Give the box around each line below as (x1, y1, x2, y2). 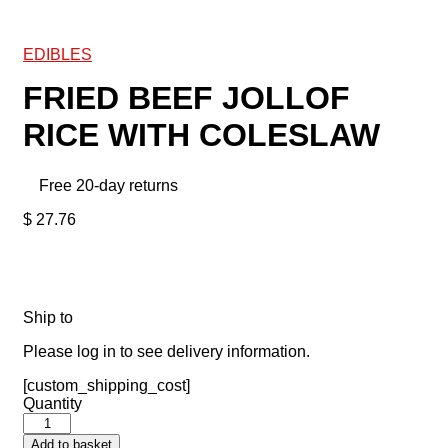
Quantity (23, 395, 82, 413)
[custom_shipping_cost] (23, 377, 190, 395)
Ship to (23, 309, 73, 327)
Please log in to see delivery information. (23, 343, 310, 361)
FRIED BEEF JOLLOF (23, 80, 350, 116)
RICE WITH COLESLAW (23, 117, 380, 153)
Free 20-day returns (39, 177, 178, 195)
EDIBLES (23, 46, 92, 63)
